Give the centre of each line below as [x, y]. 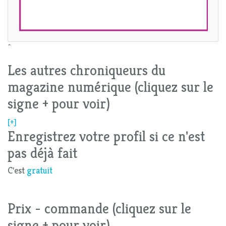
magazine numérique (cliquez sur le [110, 87]
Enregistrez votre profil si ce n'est [106, 137]
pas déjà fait [42, 153]
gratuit [40, 171]
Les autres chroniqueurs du [87, 71]
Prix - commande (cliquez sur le [99, 209]
